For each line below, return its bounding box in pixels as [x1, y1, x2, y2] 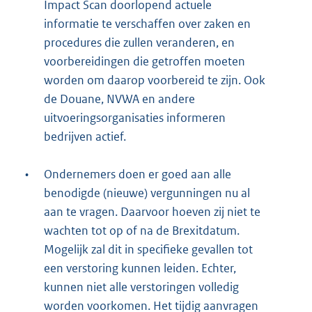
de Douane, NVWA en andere [44, 91, 195, 107]
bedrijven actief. [44, 129, 126, 145]
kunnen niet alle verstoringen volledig [44, 279, 239, 295]
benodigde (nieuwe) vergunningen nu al [44, 185, 250, 201]
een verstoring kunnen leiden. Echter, [44, 260, 236, 276]
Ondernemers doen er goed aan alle [44, 166, 231, 182]
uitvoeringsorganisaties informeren [44, 110, 226, 126]
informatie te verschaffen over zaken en [44, 16, 251, 32]
